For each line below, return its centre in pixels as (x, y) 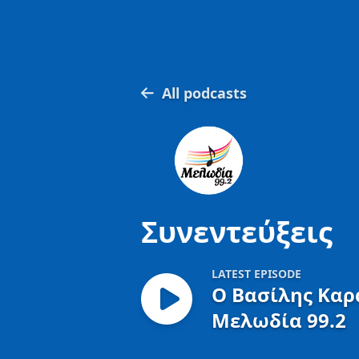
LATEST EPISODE (256, 274)
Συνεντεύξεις (237, 232)
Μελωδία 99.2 (279, 320)
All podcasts (204, 93)
